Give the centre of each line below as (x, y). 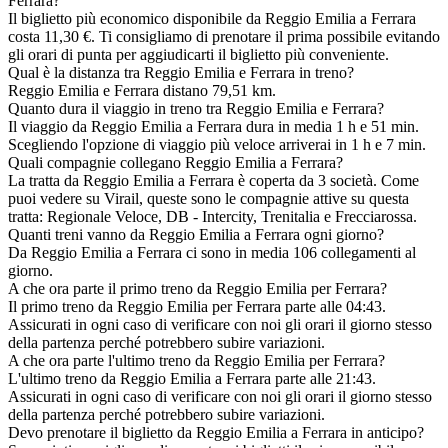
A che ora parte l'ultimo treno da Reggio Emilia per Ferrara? (196, 360)
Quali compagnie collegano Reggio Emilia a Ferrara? (175, 162)
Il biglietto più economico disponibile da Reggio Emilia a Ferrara (212, 18)
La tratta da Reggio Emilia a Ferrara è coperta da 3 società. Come (213, 180)
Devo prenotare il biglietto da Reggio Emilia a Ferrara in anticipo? (216, 432)
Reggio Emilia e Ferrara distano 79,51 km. (142, 90)
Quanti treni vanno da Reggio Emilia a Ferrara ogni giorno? (196, 234)
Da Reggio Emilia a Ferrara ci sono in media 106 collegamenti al (212, 252)
